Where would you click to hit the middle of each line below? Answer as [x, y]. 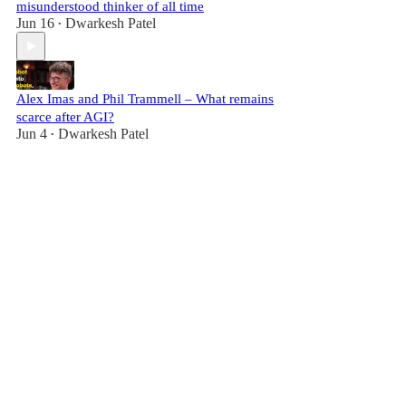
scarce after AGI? [65, 117]
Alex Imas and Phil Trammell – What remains [145, 99]
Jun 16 [35, 23]
